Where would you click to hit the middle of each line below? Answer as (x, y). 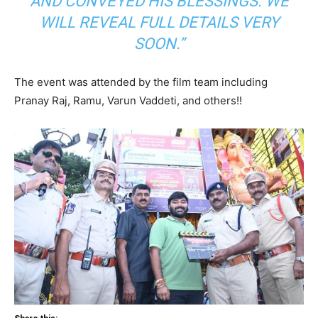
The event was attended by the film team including (141, 82)
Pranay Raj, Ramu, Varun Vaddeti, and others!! (128, 100)
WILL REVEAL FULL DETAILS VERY (159, 22)
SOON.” (159, 43)
